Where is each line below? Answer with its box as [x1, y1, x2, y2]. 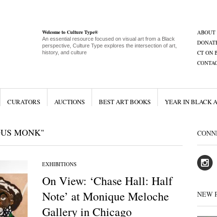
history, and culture [42, 49, 87, 55]
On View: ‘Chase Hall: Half [42, 173, 172, 188]
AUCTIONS [54, 97, 85, 106]
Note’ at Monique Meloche [42, 188, 169, 204]
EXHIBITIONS [42, 160, 77, 168]
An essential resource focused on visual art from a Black [42, 36, 175, 42]
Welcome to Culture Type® [42, 29, 98, 35]
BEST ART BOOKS [98, 97, 151, 106]
